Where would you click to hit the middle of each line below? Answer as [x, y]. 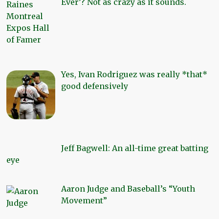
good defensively [95, 86]
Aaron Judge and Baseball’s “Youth [128, 189]
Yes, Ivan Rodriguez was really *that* [134, 74]
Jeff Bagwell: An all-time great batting [135, 148]
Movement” [84, 201]
